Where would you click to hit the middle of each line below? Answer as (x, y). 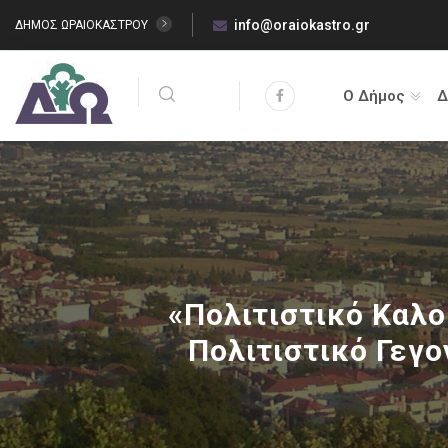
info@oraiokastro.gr (302, 25)
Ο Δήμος (373, 96)
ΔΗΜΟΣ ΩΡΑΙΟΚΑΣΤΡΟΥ (83, 25)
